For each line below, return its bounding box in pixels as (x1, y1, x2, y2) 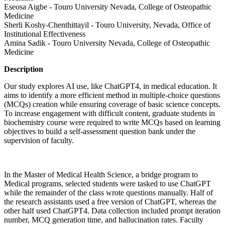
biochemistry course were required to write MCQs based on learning (4, 118, 220, 127)
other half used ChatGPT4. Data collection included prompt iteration (4, 206, 220, 215)
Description (4, 64, 43, 73)
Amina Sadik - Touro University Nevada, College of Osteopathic (4, 38, 210, 47)
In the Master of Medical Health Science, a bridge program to (4, 170, 198, 179)
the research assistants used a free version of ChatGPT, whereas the (4, 197, 216, 206)
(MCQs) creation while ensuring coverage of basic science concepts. (4, 99, 220, 108)
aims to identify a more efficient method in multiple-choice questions (4, 90, 220, 99)
